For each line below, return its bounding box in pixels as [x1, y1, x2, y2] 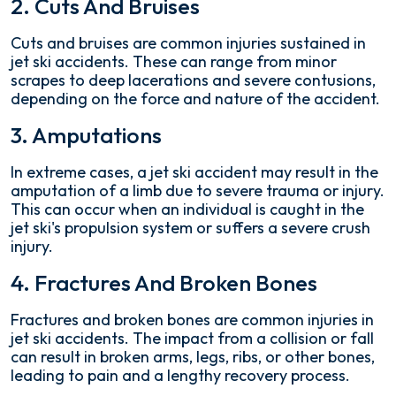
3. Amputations [11, 121, 162, 149]
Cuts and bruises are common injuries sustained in [11, 33, 366, 53]
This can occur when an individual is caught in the [11, 199, 364, 219]
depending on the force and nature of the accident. [11, 88, 380, 109]
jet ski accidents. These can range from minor [11, 51, 337, 72]
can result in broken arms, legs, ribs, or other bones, [11, 346, 375, 367]
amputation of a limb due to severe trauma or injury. [11, 180, 385, 201]
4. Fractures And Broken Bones [11, 269, 317, 297]
